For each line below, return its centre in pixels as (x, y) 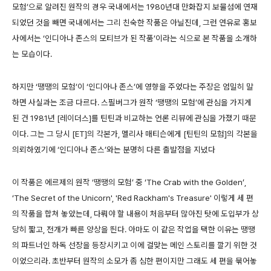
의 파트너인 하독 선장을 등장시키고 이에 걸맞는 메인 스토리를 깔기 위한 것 (135, 245)
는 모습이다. (32, 54)
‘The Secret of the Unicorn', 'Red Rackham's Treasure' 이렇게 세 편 (133, 198)
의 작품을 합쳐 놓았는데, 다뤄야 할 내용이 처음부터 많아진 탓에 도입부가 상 (135, 214)
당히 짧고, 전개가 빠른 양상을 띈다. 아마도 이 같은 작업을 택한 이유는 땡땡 (134, 230)
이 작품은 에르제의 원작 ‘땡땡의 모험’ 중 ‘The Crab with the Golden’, (129, 182)
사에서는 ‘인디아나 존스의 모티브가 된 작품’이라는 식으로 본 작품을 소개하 (135, 38)
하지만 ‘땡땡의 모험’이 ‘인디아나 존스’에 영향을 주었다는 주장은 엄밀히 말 (133, 87)
